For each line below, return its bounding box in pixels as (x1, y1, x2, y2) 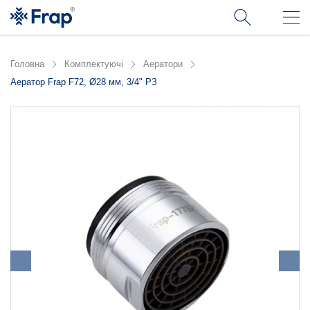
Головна (10, 59, 44, 69)
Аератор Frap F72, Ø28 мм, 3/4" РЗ (10, 77, 157, 87)
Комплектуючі (64, 59, 123, 69)
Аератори (143, 59, 183, 69)
